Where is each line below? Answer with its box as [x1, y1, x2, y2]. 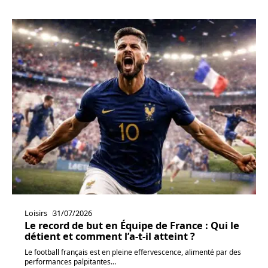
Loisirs [24, 208, 47, 219]
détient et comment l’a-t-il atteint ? [24, 229, 195, 243]
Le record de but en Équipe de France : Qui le [24, 218, 239, 233]
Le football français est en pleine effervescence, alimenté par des [24, 247, 241, 258]
